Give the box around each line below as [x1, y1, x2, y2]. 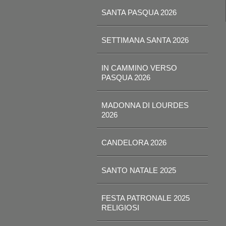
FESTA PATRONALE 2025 [101, 194, 190, 202]
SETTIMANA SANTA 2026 [101, 36, 189, 44]
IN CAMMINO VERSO [101, 64, 177, 72]
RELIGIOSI [101, 203, 139, 212]
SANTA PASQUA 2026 [101, 8, 177, 17]
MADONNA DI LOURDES [101, 101, 189, 109]
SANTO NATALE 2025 [101, 166, 176, 175]
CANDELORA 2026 [101, 138, 166, 147]
